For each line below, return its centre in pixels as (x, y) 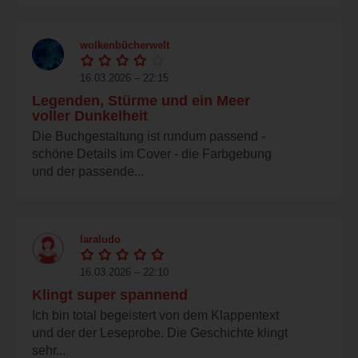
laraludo (100, 239)
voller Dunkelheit (90, 115)
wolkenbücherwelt (125, 45)
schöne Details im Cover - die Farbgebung (152, 153)
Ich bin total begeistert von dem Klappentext (155, 315)
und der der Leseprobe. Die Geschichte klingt (160, 332)
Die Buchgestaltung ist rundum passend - (149, 136)
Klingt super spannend (110, 294)
